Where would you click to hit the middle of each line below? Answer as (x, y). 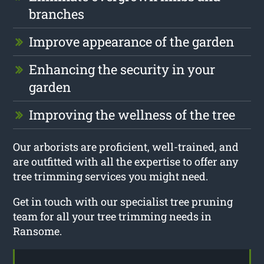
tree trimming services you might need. (111, 176)
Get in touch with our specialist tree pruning (123, 201)
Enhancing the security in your (122, 69)
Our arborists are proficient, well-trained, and (126, 146)
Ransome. (38, 231)
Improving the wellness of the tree (132, 114)
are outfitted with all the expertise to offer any (126, 161)
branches (57, 14)
